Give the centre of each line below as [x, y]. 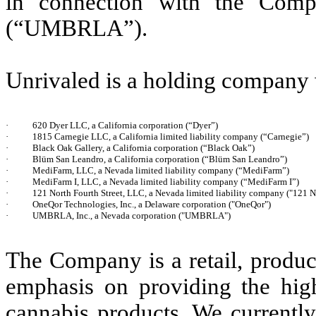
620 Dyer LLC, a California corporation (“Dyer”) [125, 125]
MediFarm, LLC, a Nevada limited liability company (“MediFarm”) [161, 170]
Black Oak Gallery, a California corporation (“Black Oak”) [144, 148]
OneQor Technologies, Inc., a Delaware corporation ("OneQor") [152, 204]
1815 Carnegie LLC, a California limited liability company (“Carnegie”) [171, 136]
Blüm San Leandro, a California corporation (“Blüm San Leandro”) [160, 159]
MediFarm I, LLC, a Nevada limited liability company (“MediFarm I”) [166, 182]
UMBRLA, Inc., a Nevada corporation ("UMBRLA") [132, 215]
